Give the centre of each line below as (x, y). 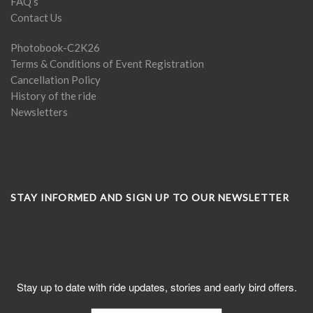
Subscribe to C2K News (156, 263)
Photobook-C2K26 (55, 48)
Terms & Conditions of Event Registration (107, 64)
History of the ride (53, 96)
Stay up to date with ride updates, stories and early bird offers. (156, 287)
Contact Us (36, 17)
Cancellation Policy (56, 80)
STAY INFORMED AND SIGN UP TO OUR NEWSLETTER (150, 197)
